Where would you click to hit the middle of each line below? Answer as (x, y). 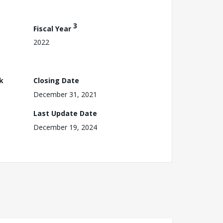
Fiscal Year (53, 28)
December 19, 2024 (65, 127)
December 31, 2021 (65, 94)
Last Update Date (65, 113)
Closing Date (56, 80)
